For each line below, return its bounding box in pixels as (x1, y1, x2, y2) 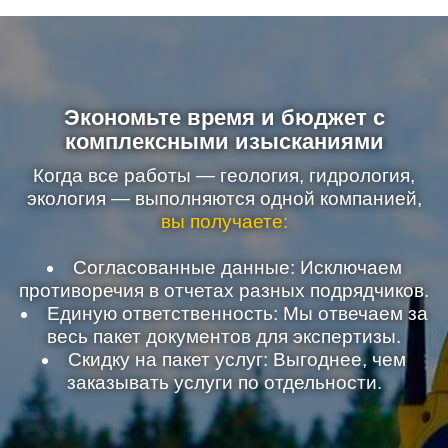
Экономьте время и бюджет (63, 105, 373, 130)
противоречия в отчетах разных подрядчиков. (19, 280, 429, 301)
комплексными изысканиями (64, 129, 384, 154)
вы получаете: (160, 211, 288, 232)
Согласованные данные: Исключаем (72, 257, 402, 278)
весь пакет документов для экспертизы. (47, 326, 401, 347)
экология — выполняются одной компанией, (26, 188, 422, 209)
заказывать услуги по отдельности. (66, 372, 382, 393)
